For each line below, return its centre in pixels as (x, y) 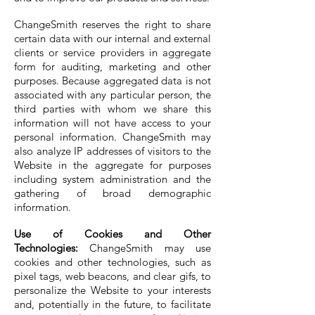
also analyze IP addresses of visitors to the (112, 151)
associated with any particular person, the (112, 95)
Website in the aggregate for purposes (112, 165)
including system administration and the (112, 179)
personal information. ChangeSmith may (112, 137)
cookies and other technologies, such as (112, 262)
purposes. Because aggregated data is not (112, 81)
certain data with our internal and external (112, 38)
